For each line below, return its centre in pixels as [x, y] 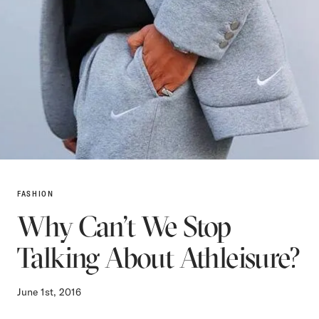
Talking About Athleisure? [158, 257]
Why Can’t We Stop [124, 226]
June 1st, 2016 [49, 292]
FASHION [36, 193]
